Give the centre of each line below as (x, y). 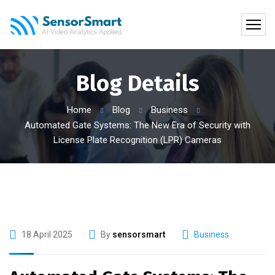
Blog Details (137, 83)
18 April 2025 (47, 234)
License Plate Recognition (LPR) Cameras (137, 140)
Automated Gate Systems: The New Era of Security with (137, 125)
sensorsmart (139, 234)
